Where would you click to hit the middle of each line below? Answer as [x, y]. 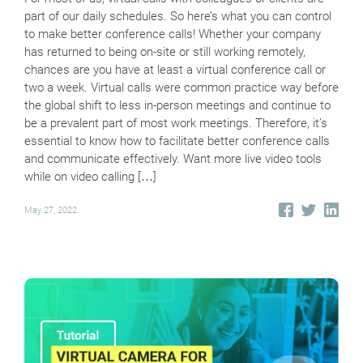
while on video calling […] [90, 177]
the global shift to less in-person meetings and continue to [177, 106]
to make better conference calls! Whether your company [173, 34]
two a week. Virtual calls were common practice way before [181, 88]
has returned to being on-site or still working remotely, [165, 52]
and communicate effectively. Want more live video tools [173, 159]
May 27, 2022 [51, 210]
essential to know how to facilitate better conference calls [177, 141]
